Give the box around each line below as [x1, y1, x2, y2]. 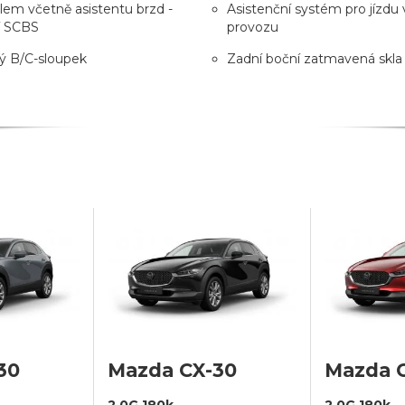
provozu [227, 18, 278, 35]
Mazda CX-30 [108, 358, 237, 381]
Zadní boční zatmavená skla [227, 50, 402, 67]
